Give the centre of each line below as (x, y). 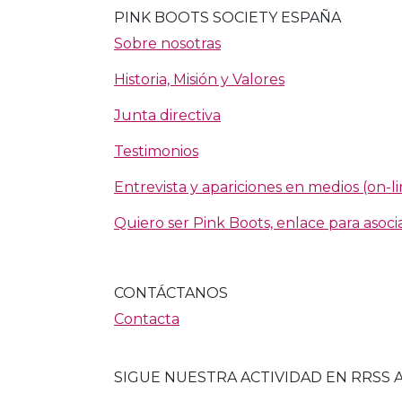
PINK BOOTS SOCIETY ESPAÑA (227, 18)
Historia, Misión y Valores (199, 80)
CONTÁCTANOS (171, 293)
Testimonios (156, 152)
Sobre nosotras (167, 44)
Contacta (147, 319)
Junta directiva (167, 116)
